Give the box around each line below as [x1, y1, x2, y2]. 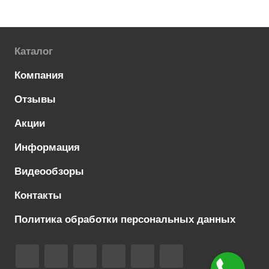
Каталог [14, 46, 53, 57]
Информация [14, 142, 80, 153]
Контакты [14, 190, 62, 201]
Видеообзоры [14, 166, 84, 177]
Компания [14, 70, 64, 81]
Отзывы [14, 94, 56, 105]
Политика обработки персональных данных [14, 214, 235, 225]
